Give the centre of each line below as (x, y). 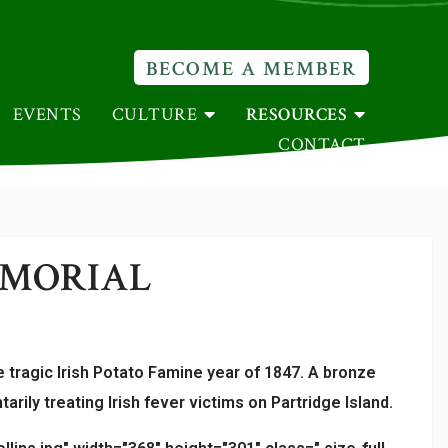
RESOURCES (296, 114)
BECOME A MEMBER (251, 69)
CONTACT (322, 144)
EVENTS (47, 114)
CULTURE (154, 114)
